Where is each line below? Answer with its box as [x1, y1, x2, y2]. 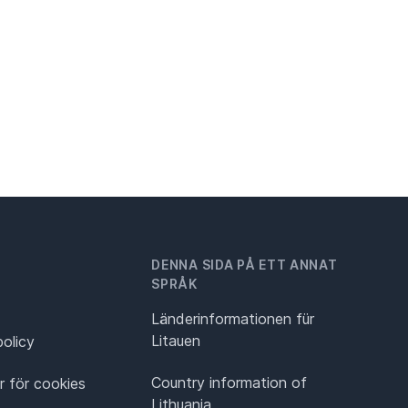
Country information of [151, 373, 308, 393]
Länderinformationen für [151, 310, 315, 329]
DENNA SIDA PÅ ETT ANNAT [151, 257, 338, 273]
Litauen [151, 331, 201, 351]
